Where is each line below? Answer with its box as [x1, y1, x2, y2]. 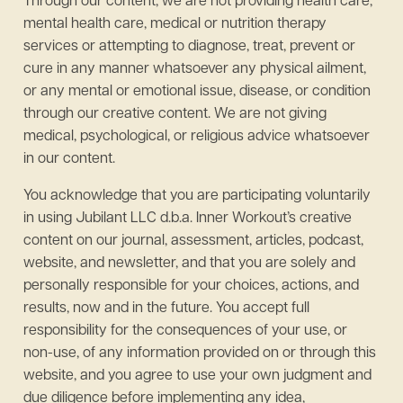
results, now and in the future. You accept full [23, 301, 309, 316]
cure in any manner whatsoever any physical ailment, [23, 62, 366, 76]
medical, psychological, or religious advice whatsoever [23, 130, 370, 144]
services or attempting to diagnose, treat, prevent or [23, 40, 355, 54]
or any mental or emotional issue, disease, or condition [23, 85, 371, 99]
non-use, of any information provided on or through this [23, 346, 376, 361]
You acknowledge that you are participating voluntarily [23, 189, 371, 203]
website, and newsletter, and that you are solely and [23, 256, 355, 271]
